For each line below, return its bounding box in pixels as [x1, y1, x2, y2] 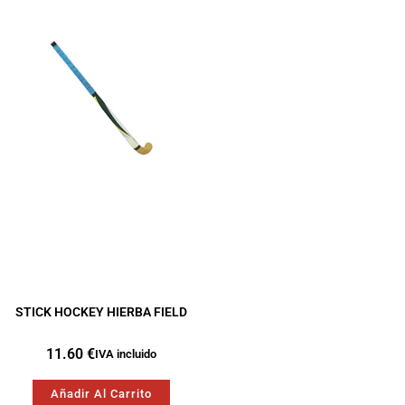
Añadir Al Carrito [51, 387, 152, 401]
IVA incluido [95, 347, 156, 362]
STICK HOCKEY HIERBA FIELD [15, 304, 187, 319]
